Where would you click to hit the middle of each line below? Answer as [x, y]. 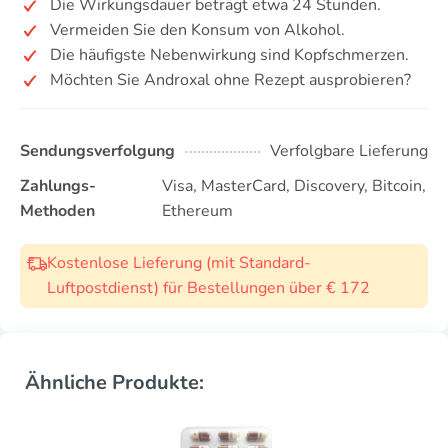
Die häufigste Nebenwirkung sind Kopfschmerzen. [229, 55]
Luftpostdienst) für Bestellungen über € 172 [208, 288]
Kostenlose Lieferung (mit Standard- [179, 263]
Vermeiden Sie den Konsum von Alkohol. [197, 30]
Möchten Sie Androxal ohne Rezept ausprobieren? [230, 80]
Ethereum [197, 211]
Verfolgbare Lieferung [349, 151]
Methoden [57, 211]
